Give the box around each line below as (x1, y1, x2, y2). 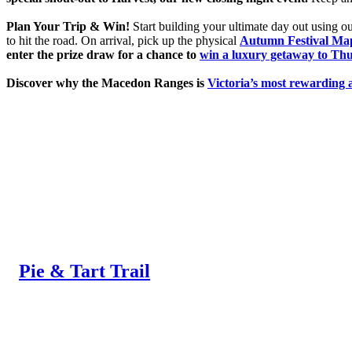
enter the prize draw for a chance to (6, 47, 200, 61)
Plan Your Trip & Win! (6, 19, 130, 33)
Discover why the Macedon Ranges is (6, 75, 207, 90)
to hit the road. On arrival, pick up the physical (6, 33, 240, 47)
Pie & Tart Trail (19, 261, 150, 282)
